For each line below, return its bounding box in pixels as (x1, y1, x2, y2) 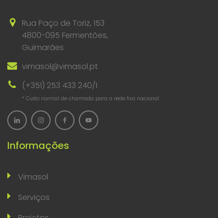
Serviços (18, 192, 50, 203)
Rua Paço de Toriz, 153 (22, 18, 105, 29)
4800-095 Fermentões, (22, 30, 108, 41)
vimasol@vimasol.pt (22, 61, 98, 73)
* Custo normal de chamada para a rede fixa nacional (22, 95, 159, 103)
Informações (7, 139, 69, 153)
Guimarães (22, 42, 64, 54)
